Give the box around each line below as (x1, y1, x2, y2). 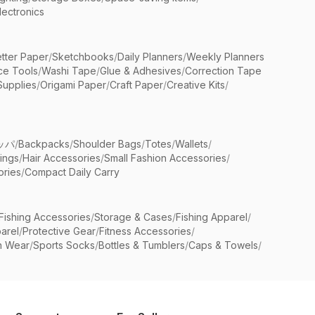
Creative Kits (167, 79, 225, 91)
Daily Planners (117, 51, 183, 63)
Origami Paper (40, 79, 106, 91)
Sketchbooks (52, 51, 114, 63)
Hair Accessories (22, 152, 101, 164)
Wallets (175, 138, 208, 150)
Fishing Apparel (176, 211, 247, 223)
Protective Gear (22, 225, 96, 237)
